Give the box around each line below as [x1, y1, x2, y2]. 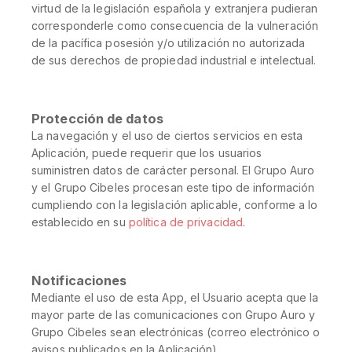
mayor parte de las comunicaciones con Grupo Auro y [31, 308, 316, 321]
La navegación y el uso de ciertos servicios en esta [31, 129, 303, 142]
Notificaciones [31, 273, 127, 288]
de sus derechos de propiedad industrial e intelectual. [31, 53, 317, 67]
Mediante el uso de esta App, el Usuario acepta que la [31, 291, 319, 304]
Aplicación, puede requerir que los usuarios [31, 146, 262, 159]
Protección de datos [31, 111, 163, 126]
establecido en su [31, 215, 129, 229]
